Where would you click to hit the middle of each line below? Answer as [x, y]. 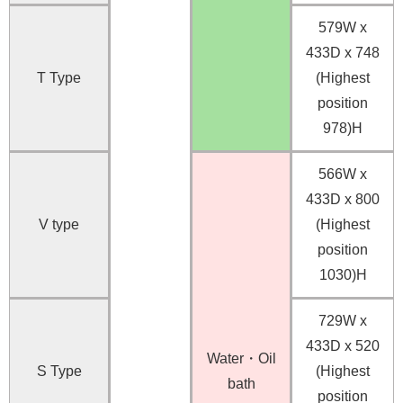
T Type [59, 78]
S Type [59, 372]
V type [59, 225]
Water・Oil [241, 359]
